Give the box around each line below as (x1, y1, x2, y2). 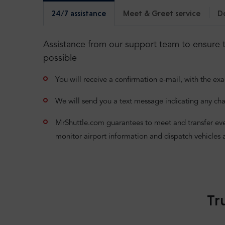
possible (43, 53, 77, 63)
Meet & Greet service (123, 8, 200, 18)
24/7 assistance (52, 8, 106, 18)
